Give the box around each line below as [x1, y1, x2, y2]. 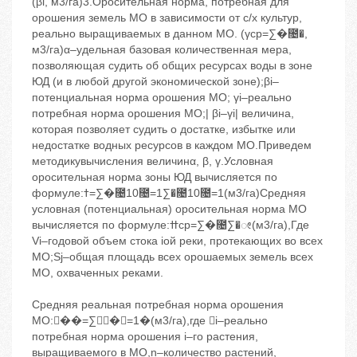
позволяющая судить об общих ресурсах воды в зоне [32, 59, 312, 73]
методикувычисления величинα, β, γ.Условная [32, 155, 273, 168]
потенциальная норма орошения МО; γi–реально [32, 91, 292, 104]
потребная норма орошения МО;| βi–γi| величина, [32, 107, 294, 120]
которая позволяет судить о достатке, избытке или [32, 123, 296, 136]
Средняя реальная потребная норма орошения [32, 298, 284, 312]
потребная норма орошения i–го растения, [32, 330, 258, 343]
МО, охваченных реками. [32, 266, 163, 280]
